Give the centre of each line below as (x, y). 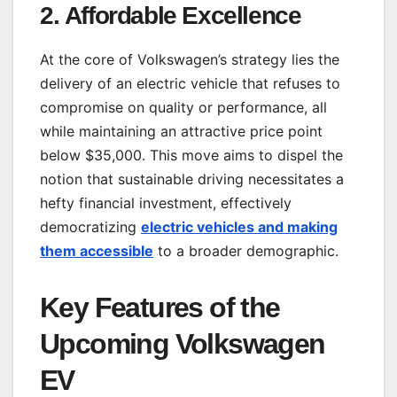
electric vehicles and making (239, 226)
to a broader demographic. (246, 250)
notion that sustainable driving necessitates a (192, 179)
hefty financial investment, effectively (166, 202)
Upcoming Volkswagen (183, 343)
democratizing (90, 226)
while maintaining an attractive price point (181, 131)
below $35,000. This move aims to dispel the (191, 155)
